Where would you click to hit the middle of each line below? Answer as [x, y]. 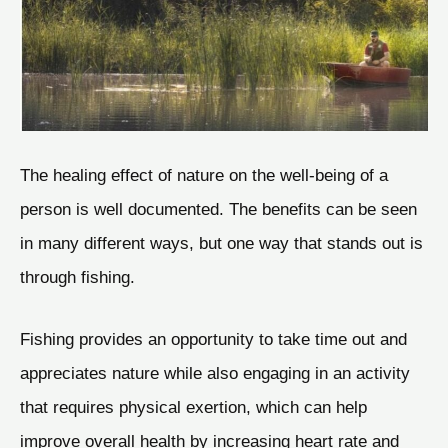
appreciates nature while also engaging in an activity [215, 372]
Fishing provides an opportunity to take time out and [213, 338]
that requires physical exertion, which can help [193, 406]
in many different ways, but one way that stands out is [221, 243]
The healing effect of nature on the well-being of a [204, 175]
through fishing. [77, 277]
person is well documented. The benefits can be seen [218, 209]
